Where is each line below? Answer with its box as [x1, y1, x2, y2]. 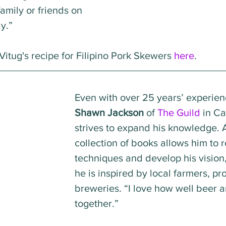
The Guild [157, 107, 200, 118]
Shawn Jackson [75, 107, 144, 118]
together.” [75, 198, 119, 209]
